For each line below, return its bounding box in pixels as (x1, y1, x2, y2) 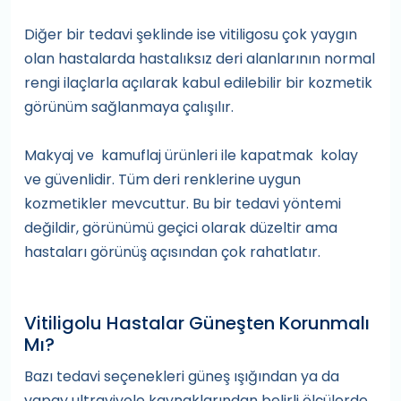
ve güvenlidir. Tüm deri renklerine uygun (24, 169, 301, 190)
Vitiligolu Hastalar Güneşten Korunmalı (24, 311, 370, 336)
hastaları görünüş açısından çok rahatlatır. (24, 242, 320, 262)
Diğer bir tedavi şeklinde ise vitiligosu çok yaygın (24, 24, 357, 45)
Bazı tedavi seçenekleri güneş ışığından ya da (24, 366, 339, 387)
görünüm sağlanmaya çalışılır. (24, 97, 234, 117)
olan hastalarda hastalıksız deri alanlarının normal (24, 48, 375, 69)
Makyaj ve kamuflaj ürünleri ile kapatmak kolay (24, 145, 358, 166)
